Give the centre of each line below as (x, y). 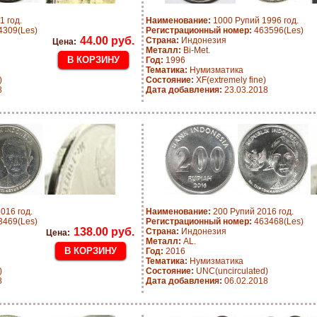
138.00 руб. (104, 232)
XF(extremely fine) (230, 80)
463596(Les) (278, 30)
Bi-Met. (196, 50)
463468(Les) (278, 221)
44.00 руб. (107, 41)
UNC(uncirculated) (231, 271)
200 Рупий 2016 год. (252, 212)
